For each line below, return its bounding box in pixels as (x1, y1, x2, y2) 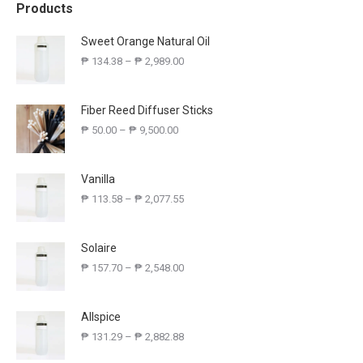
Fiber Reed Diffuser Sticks (81, 104, 213, 117)
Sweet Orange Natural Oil (81, 35, 210, 48)
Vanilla (81, 173, 115, 186)
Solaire (81, 241, 117, 254)
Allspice (81, 310, 121, 323)
